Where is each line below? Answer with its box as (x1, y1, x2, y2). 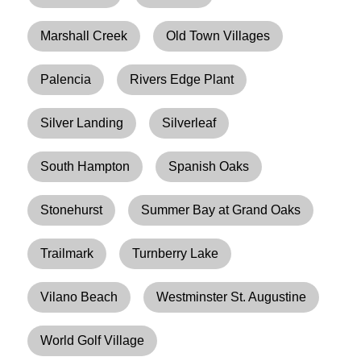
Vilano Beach (40, 289, 118, 304)
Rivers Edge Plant (130, 72, 234, 86)
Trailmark (40, 246, 94, 260)
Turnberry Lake (132, 246, 219, 260)
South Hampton (40, 159, 131, 173)
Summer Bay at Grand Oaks (141, 202, 301, 217)
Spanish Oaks (168, 159, 250, 173)
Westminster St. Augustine (156, 289, 307, 304)
